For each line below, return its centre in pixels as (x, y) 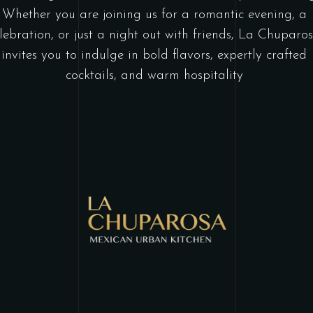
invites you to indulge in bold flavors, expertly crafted (154, 56)
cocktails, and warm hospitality (154, 76)
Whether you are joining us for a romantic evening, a (154, 15)
